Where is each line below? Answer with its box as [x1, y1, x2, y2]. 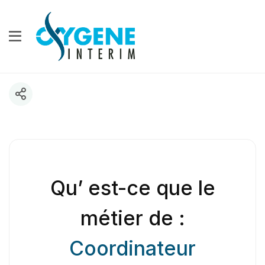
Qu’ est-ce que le [50, 175, 215, 200]
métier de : [80, 205, 185, 230]
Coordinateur [69, 235, 196, 260]
